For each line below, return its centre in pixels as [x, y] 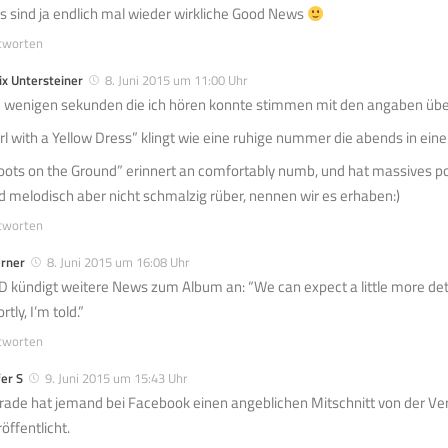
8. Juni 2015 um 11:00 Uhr [176, 80]
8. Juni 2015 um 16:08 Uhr [118, 262]
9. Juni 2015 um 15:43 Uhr [116, 378]
